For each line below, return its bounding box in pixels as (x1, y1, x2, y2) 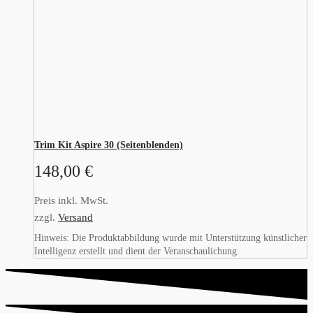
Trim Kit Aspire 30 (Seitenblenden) (34, 140, 183, 151)
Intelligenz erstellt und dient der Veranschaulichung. (34, 246, 240, 257)
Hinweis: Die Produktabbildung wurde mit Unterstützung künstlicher (34, 233, 307, 244)
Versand (58, 212, 93, 224)
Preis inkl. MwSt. (34, 195, 108, 207)
